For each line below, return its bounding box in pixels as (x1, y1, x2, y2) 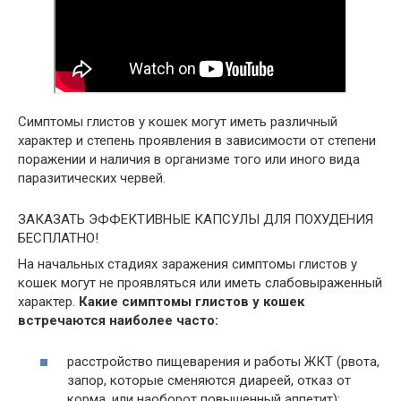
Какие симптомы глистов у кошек (79, 293, 304, 310)
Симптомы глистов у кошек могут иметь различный (18, 113, 337, 130)
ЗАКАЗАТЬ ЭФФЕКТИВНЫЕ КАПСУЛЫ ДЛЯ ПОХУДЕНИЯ (18, 210, 373, 227)
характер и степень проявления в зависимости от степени (18, 132, 376, 149)
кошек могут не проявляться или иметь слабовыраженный (18, 274, 382, 291)
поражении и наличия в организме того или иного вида (18, 150, 360, 167)
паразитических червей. (18, 169, 166, 186)
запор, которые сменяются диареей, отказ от (67, 372, 351, 389)
